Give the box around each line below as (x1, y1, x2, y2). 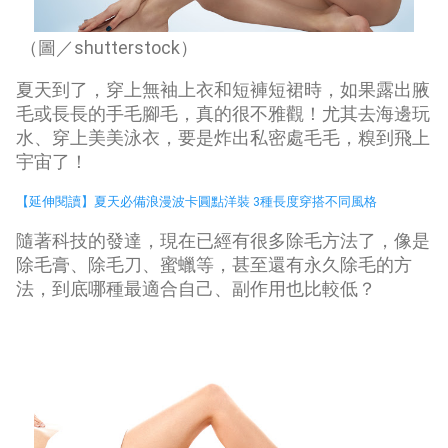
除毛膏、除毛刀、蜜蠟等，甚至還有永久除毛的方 (16, 253, 412, 275)
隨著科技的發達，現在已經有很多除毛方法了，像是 (16, 229, 430, 251)
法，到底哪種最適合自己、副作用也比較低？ (16, 277, 376, 299)
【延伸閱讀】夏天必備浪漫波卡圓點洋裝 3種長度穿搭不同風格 (16, 193, 377, 209)
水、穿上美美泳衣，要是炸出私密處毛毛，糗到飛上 (16, 126, 430, 148)
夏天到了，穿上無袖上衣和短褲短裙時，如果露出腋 (16, 78, 430, 100)
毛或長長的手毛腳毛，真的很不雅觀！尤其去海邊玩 (16, 102, 430, 124)
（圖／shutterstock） (16, 36, 198, 58)
